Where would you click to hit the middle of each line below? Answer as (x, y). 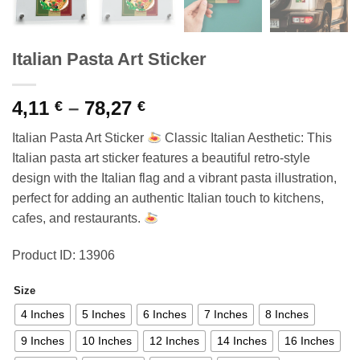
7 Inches (226, 315)
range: (174, 127)
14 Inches (242, 341)
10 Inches (107, 341)
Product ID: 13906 (63, 256)
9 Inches (43, 341)
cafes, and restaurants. (78, 219)
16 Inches (309, 341)
